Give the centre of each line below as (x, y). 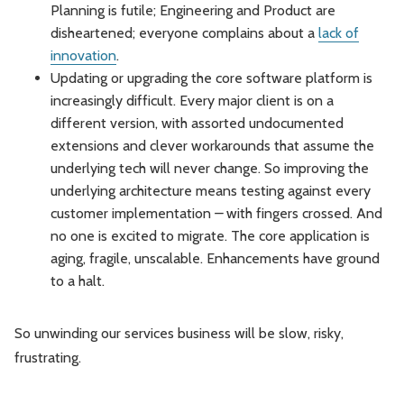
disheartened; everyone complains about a (184, 32)
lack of (339, 32)
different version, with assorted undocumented (197, 123)
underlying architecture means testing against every (211, 190)
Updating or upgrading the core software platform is (211, 78)
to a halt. (78, 280)
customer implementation (133, 213)
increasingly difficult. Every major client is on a (192, 100)
